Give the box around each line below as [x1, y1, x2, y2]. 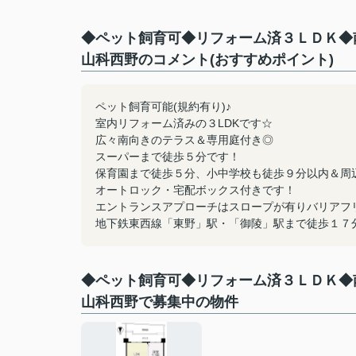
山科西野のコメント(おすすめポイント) [81, 52, 334, 68]
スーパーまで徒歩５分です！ [95, 150, 240, 163]
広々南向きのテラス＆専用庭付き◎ [95, 133, 273, 146]
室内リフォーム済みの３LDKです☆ [95, 117, 273, 130]
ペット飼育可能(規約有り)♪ [95, 100, 231, 113]
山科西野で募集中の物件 [81, 294, 238, 310]
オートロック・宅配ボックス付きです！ [95, 184, 296, 196]
